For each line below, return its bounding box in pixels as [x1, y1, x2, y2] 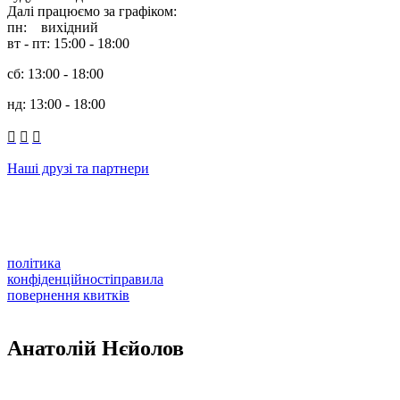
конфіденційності [7, 271, 113, 287]
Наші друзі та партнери [7, 160, 149, 176]
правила [113, 271, 163, 287]
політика [7, 254, 61, 271]
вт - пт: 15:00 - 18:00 [7, 35, 129, 51]
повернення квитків [7, 287, 129, 303]
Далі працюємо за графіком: [7, 3, 177, 19]
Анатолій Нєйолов [7, 337, 184, 361]
